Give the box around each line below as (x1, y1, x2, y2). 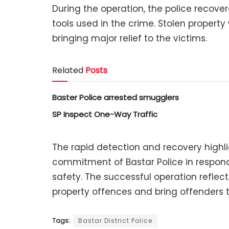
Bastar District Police (78, 216, 152, 225)
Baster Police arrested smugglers (52, 91, 179, 103)
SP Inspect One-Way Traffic (52, 108, 157, 120)
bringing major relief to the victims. (52, 32, 207, 44)
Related (52, 64, 83, 76)
